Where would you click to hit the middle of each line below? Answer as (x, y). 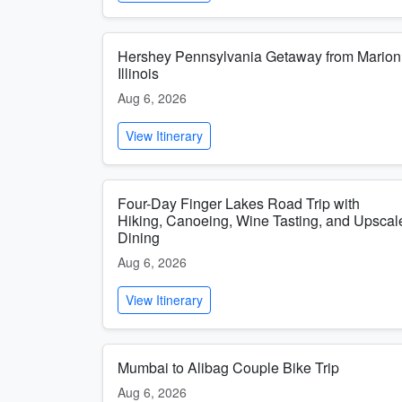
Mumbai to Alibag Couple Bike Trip (228, 367)
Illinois (138, 73)
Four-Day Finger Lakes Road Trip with (239, 203)
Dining (139, 237)
